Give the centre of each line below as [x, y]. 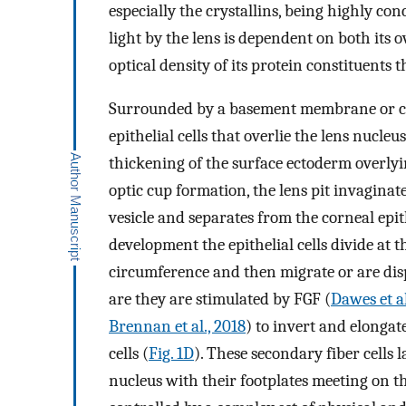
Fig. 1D [171, 354]
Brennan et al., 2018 [177, 327]
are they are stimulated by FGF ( [220, 300]
